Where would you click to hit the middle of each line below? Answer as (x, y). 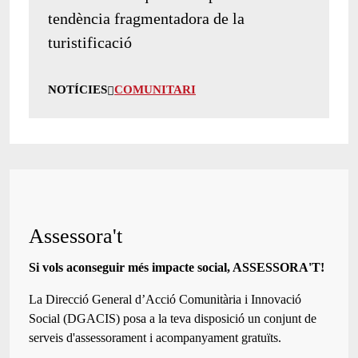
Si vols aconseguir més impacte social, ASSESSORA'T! (177, 268)
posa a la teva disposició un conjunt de (218, 319)
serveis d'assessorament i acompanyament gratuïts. (155, 338)
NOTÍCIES (78, 90)
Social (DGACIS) (74, 319)
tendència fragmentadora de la (146, 19)
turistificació (90, 43)
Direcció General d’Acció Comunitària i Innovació (173, 300)
